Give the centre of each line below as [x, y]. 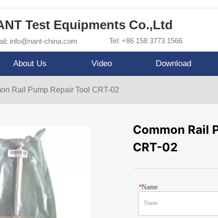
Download [174, 63]
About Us [30, 63]
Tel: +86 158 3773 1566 [145, 41]
